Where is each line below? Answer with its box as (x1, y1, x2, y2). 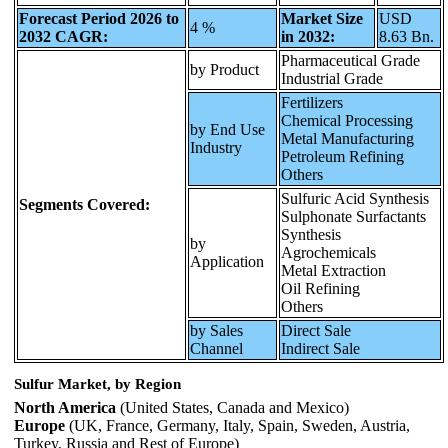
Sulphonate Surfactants (281, 208, 426, 226)
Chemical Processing (281, 112, 413, 130)
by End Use (190, 121, 265, 139)
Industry (190, 139, 242, 157)
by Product (190, 61, 259, 79)
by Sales (190, 322, 243, 340)
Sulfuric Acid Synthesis (281, 190, 429, 208)
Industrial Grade (281, 70, 383, 88)
